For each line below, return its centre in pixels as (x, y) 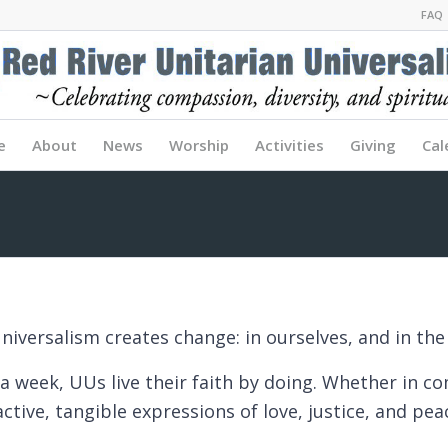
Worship (198, 145)
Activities (289, 145)
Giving (372, 145)
